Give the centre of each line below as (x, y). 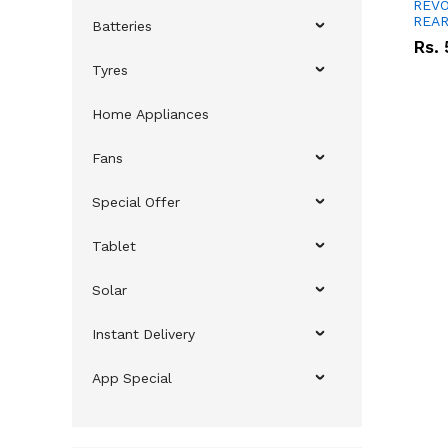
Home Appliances (150, 114)
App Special (132, 378)
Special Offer (136, 202)
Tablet (114, 246)
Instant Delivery (143, 334)
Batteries (122, 26)
